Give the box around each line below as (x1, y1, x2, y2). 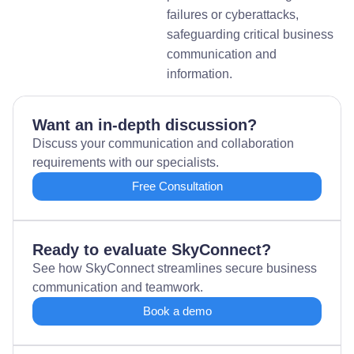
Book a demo (142, 303, 212, 318)
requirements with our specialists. (32, 155, 219, 169)
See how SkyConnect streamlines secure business (32, 261, 317, 275)
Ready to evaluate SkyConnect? (32, 240, 271, 258)
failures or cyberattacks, (167, 8, 299, 22)
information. (167, 67, 233, 81)
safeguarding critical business (167, 28, 334, 42)
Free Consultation (131, 179, 223, 193)
